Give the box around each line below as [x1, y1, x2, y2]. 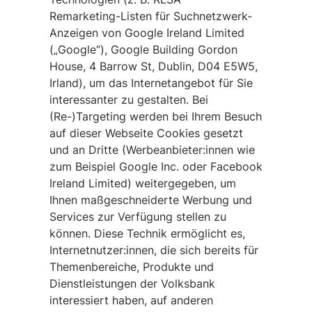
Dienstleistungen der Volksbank [49, 276, 215, 290]
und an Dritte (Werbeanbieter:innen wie [49, 143, 255, 157]
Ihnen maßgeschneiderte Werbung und [49, 193, 252, 207]
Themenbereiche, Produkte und [49, 260, 214, 274]
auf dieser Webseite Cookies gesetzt [49, 126, 243, 140]
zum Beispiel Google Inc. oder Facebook [49, 159, 263, 173]
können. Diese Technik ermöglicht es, [49, 226, 245, 240]
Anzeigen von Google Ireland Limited [49, 26, 244, 40]
